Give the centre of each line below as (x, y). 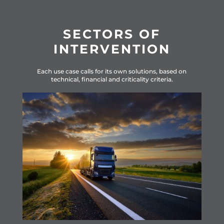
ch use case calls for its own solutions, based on (116, 71)
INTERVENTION (112, 49)
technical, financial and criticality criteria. (112, 79)
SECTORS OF (112, 34)
